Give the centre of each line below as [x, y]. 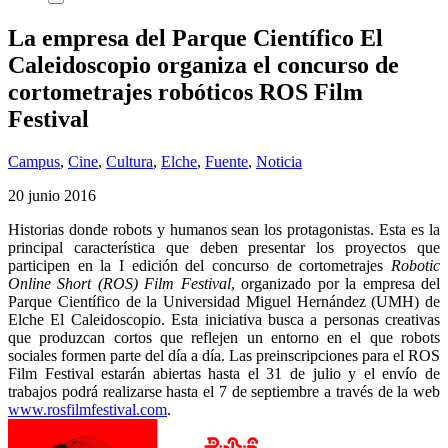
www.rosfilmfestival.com [87, 409]
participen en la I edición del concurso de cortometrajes [199, 265]
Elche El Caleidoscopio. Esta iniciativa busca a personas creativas [224, 319]
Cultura [129, 161]
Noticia [279, 161]
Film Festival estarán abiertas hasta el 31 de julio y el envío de [224, 373]
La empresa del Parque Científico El [195, 37]
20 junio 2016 [52, 195]
